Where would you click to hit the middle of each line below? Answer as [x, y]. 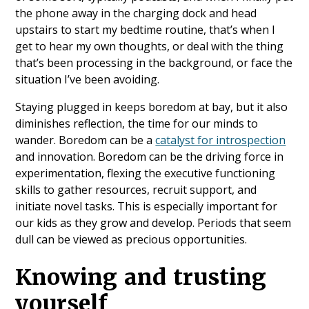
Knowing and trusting [141, 277]
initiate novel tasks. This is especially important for [147, 207]
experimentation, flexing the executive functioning [146, 173]
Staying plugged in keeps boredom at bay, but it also [152, 107]
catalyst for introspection [221, 140]
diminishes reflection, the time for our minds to [137, 124]
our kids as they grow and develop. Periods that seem [153, 223]
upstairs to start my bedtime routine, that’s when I [146, 30]
